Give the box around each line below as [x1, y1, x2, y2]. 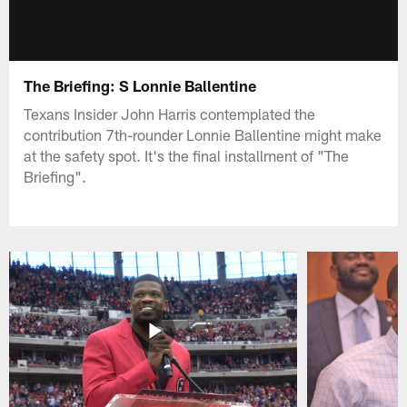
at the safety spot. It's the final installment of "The [24, 145, 350, 164]
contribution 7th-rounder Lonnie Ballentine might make [24, 124, 382, 144]
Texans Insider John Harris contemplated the [24, 104, 316, 123]
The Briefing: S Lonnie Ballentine [24, 75, 257, 94]
